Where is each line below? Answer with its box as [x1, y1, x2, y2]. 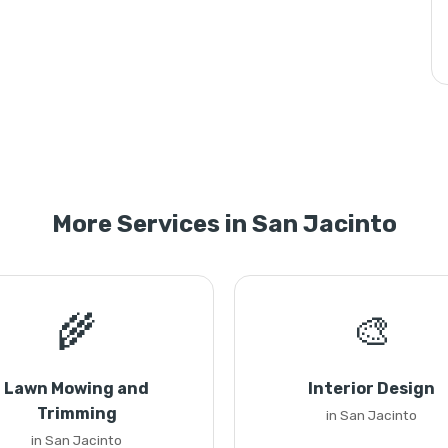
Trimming [36, 404, 117, 423]
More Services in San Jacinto [51, 210, 397, 238]
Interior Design [308, 379, 435, 398]
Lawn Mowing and [4, 379, 149, 398]
